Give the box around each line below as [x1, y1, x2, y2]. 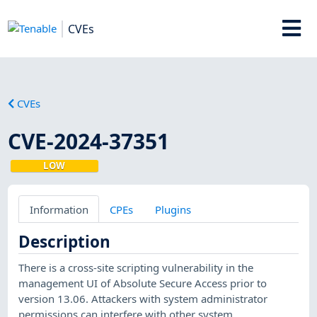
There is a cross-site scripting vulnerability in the [18, 260, 254, 275]
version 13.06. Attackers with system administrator [18, 291, 268, 306]
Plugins [154, 202, 191, 217]
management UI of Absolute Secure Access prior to [18, 275, 267, 290]
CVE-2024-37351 [8, 126, 170, 156]
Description [18, 230, 111, 253]
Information [29, 202, 88, 217]
